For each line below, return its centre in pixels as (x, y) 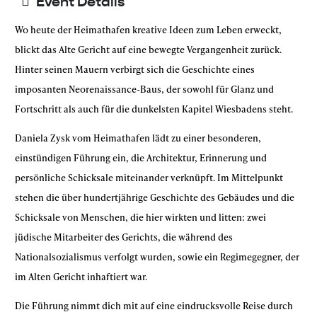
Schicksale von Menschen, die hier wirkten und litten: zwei (140, 217)
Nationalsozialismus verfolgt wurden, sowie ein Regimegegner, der (157, 257)
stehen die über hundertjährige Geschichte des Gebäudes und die (155, 197)
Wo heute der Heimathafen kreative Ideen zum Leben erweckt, (148, 30)
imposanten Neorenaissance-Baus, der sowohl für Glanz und (144, 89)
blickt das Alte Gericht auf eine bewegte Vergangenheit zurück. (148, 50)
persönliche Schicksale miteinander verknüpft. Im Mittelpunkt (149, 178)
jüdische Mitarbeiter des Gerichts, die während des (124, 237)
